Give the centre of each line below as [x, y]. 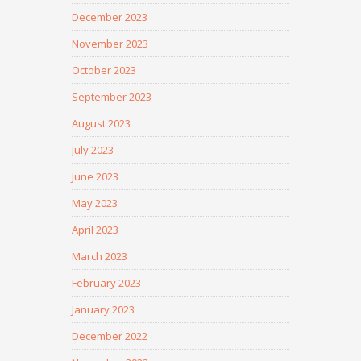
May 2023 [95, 203]
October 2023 [104, 70]
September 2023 [112, 97]
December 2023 [110, 17]
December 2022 [110, 336]
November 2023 [110, 44]
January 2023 [103, 309]
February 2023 [106, 283]
